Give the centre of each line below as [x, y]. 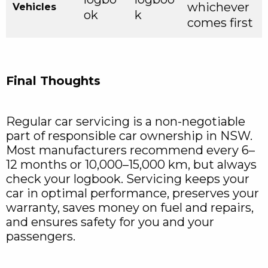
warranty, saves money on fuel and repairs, [130, 208]
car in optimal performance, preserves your [133, 194]
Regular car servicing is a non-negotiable [126, 122]
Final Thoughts [53, 81]
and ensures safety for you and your [110, 222]
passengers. [41, 237]
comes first [220, 23]
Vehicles [34, 7]
